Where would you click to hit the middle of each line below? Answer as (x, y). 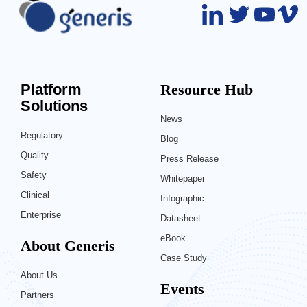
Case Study (184, 258)
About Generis (68, 245)
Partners (37, 295)
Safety (34, 175)
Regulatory (42, 135)
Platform (51, 89)
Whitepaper (183, 178)
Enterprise (41, 214)
